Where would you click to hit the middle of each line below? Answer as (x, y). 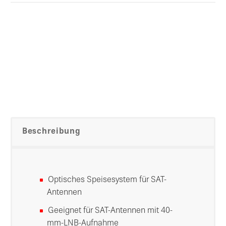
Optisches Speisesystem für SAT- (107, 180)
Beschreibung (51, 132)
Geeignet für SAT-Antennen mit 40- (110, 211)
